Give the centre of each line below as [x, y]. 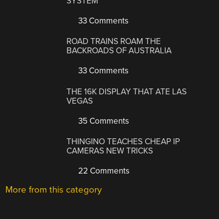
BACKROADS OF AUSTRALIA [119, 51]
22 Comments [103, 171]
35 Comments [103, 121]
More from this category [54, 190]
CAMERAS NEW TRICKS [110, 151]
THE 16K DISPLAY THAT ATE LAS [127, 91]
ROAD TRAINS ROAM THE [114, 42]
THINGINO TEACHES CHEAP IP [123, 142]
